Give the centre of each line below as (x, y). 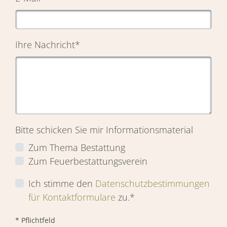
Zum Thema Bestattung (77, 148)
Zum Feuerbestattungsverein (88, 161)
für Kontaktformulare (72, 197)
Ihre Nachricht (45, 45)
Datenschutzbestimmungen (152, 184)
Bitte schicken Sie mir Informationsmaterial (104, 129)
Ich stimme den (62, 184)
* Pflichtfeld (35, 220)
